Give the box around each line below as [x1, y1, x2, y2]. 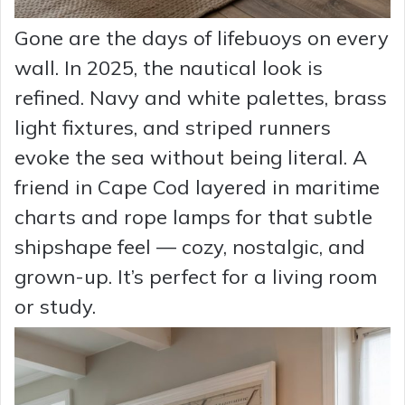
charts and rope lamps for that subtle [14, 203, 372, 230]
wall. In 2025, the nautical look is [14, 54, 323, 80]
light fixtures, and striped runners [14, 114, 331, 140]
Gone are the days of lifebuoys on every [14, 24, 389, 51]
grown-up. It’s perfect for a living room [14, 263, 377, 289]
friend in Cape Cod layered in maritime [14, 174, 380, 200]
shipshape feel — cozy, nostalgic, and [14, 233, 365, 259]
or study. [14, 293, 96, 319]
